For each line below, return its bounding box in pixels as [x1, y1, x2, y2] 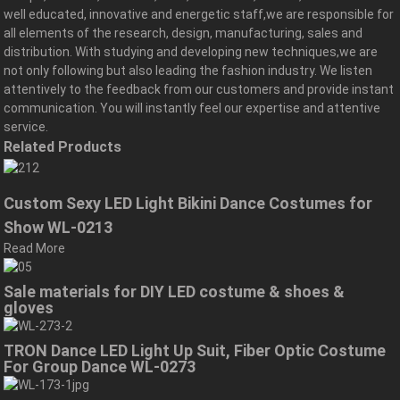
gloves [4, 298, 54, 318]
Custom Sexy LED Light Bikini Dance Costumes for [4, 193, 373, 212]
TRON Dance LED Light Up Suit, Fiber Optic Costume [4, 341, 387, 361]
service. [4, 119, 49, 134]
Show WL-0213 [4, 217, 113, 237]
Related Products [4, 137, 122, 155]
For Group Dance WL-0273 [4, 357, 196, 377]
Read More [4, 240, 66, 255]
